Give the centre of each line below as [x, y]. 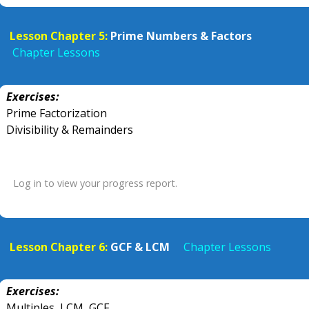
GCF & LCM [140, 247]
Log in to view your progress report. [95, 183]
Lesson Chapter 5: [59, 36]
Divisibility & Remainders [70, 130]
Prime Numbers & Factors [181, 36]
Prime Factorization [57, 113]
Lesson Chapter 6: [59, 247]
